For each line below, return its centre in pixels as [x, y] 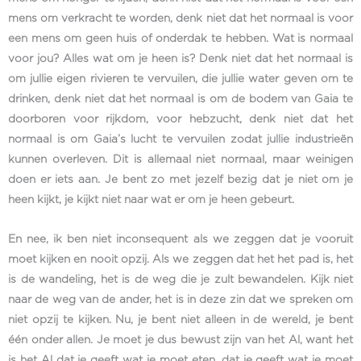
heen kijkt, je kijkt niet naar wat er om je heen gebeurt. [153, 200]
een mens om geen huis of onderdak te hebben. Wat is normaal [180, 39]
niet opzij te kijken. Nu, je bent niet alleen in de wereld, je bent [180, 320]
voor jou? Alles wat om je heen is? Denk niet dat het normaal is [180, 59]
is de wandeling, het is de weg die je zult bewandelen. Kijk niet [180, 280]
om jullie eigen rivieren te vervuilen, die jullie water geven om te [180, 79]
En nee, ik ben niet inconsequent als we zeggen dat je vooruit [180, 240]
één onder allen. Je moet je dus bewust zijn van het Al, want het [180, 340]
